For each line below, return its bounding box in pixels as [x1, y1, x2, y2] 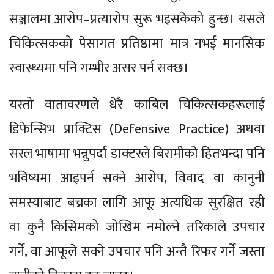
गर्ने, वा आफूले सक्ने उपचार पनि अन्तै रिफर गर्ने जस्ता [9, 240, 265, 263]
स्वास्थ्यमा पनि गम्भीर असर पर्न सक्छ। [9, 56, 189, 80]
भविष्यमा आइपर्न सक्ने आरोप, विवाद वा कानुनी [9, 166, 265, 190]
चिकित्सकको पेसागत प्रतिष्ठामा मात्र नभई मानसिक [9, 32, 265, 55]
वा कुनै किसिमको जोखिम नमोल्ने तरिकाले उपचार [9, 215, 265, 239]
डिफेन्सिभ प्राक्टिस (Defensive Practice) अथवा [9, 117, 265, 141]
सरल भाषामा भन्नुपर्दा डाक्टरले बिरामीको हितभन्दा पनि [9, 142, 265, 165]
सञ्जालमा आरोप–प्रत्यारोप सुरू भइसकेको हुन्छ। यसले [9, 7, 265, 31]
